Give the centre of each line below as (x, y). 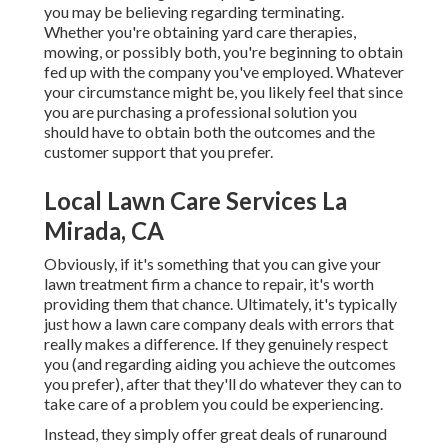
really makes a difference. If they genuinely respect (216, 344)
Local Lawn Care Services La (195, 201)
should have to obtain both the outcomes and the (209, 132)
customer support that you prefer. (158, 152)
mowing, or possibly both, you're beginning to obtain (223, 52)
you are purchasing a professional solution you (200, 112)
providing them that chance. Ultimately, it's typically (220, 304)
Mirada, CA (104, 231)
